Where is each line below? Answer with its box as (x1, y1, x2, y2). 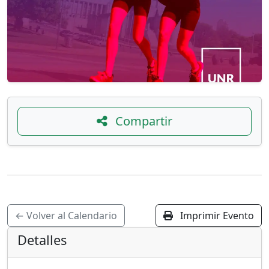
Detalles (17, 231, 67, 249)
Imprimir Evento (178, 209, 254, 222)
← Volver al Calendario (15, 209, 117, 222)
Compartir (112, 113, 172, 129)
